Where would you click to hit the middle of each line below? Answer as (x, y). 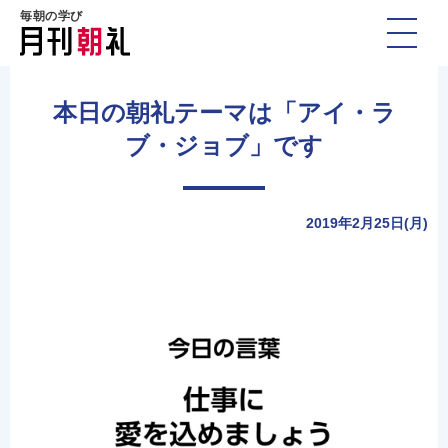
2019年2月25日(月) (367, 223)
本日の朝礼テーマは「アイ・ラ (224, 112)
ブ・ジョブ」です (224, 145)
